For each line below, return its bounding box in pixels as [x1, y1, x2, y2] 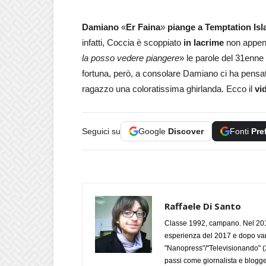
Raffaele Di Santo [164, 199, 241, 212]
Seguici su [82, 126, 121, 136]
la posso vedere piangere [82, 52, 179, 63]
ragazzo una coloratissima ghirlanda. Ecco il [82, 83, 255, 94]
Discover [168, 126, 204, 136]
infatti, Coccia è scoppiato [82, 37, 183, 47]
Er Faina [126, 21, 160, 32]
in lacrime [183, 37, 224, 47]
